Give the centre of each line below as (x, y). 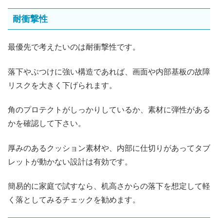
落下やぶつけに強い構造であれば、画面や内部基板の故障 (109, 72)
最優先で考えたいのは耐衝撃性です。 (74, 47)
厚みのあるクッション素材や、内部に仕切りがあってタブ (109, 148)
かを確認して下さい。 (47, 124)
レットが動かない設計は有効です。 (70, 162)
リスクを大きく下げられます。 (62, 85)
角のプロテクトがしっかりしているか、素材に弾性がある (109, 110)
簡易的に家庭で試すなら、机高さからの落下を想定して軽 (109, 186)
